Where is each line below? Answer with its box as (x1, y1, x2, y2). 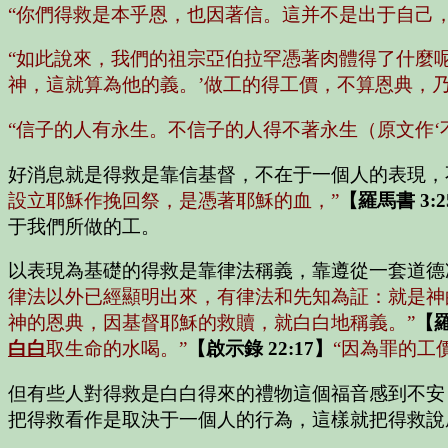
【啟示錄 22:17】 (187, 338, 333, 360)
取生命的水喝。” (46, 338, 187, 360)
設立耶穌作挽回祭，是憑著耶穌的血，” (8, 189, 339, 211)
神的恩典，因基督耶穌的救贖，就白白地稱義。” (8, 312, 415, 334)
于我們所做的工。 (8, 215, 160, 237)
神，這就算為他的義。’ (8, 74, 204, 96)
